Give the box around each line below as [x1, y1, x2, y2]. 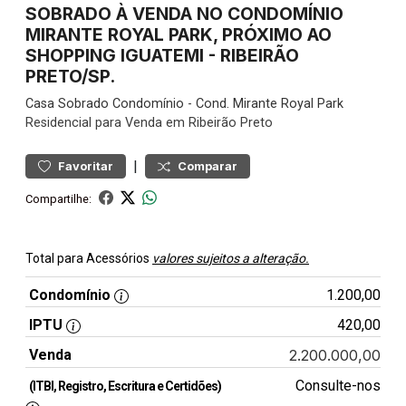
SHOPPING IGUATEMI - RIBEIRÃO [25, 44, 299, 66]
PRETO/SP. [25, 65, 115, 87]
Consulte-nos [295, 377, 381, 394]
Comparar [178, 159, 237, 173]
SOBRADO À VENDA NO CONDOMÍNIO [25, 3, 343, 24]
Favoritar [58, 159, 113, 173]
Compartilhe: [25, 191, 92, 206]
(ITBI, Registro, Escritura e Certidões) [29, 379, 221, 393]
